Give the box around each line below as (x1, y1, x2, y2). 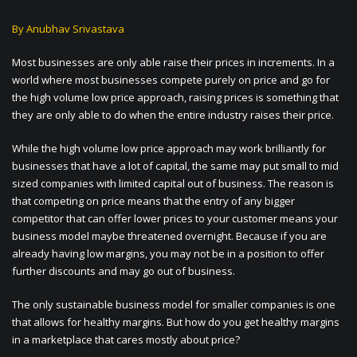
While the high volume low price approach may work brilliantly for (12, 141, 326, 156)
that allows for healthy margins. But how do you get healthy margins (12, 315, 339, 330)
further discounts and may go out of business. (12, 264, 235, 279)
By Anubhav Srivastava (12, 22, 124, 37)
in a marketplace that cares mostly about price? (12, 332, 240, 347)
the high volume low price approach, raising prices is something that (12, 90, 339, 105)
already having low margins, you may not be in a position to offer (12, 246, 324, 261)
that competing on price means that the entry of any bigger (12, 194, 295, 209)
